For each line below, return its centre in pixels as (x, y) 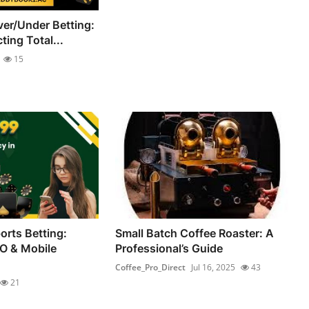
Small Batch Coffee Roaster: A (195, 233)
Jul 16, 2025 (213, 268)
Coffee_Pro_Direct (151, 268)
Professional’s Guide (169, 249)
